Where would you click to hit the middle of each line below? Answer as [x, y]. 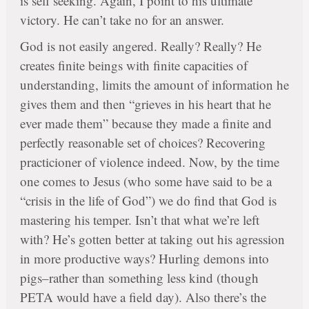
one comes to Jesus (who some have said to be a [146, 181]
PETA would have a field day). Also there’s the [143, 297]
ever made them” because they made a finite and [146, 123]
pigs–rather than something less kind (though [139, 278]
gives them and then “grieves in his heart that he [145, 104]
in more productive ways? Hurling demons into [144, 259]
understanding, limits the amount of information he [154, 85]
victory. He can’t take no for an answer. [122, 20]
